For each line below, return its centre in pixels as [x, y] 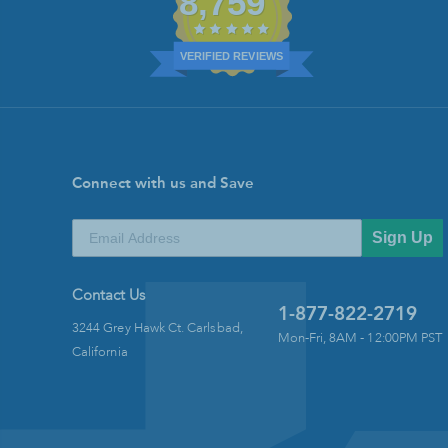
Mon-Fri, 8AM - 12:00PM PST [360, 339]
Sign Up [402, 238]
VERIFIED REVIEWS [231, 56]
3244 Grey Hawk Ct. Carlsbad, [157, 329]
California [100, 353]
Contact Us [108, 297]
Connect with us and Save [163, 183]
